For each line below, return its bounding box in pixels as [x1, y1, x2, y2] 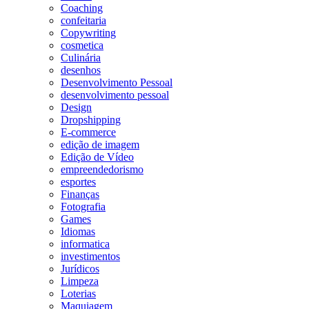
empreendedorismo [61, 163, 143, 175]
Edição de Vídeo [61, 150, 134, 163]
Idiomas [61, 225, 95, 237]
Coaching [61, 1, 103, 14]
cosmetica [61, 39, 103, 51]
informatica [61, 237, 110, 250]
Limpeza [61, 275, 99, 287]
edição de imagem [61, 138, 139, 150]
